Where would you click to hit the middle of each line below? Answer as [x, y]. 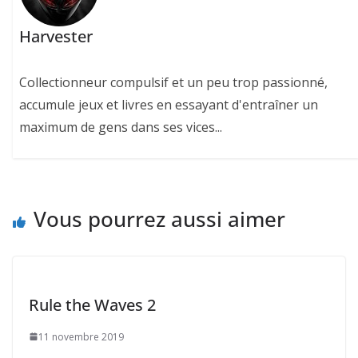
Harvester [56, 37]
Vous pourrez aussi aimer [159, 219]
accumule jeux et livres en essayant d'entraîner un [169, 105]
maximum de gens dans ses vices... [121, 127]
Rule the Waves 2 [92, 304]
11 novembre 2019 [81, 336]
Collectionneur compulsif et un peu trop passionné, [174, 83]
